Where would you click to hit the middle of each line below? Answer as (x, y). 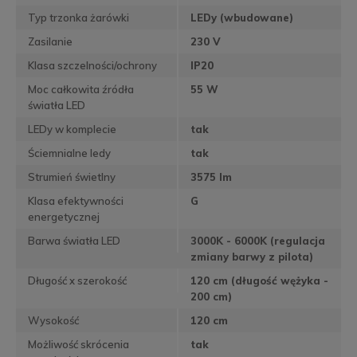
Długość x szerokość (77, 281)
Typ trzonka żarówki (78, 18)
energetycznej (64, 217)
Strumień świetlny (72, 177)
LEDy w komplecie (72, 129)
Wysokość (53, 321)
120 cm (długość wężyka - (259, 281)
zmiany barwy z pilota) (252, 257)
